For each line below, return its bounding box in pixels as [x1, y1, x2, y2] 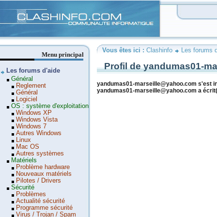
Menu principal [42, 51, 84, 58]
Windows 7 [16, 123, 46, 130]
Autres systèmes [16, 150, 64, 157]
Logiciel [16, 96, 37, 103]
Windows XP [16, 109, 52, 116]
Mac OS [16, 143, 39, 150]
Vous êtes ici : [102, 47, 146, 54]
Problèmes [16, 191, 46, 198]
